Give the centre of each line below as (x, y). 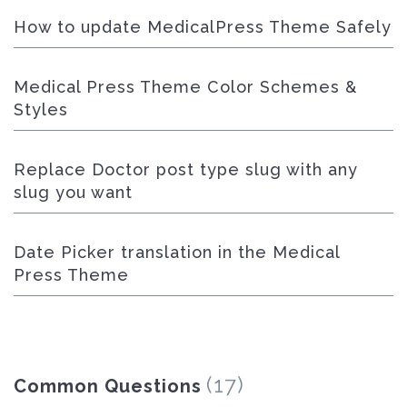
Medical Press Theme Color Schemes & (185, 87)
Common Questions (108, 386)
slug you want (73, 192)
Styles (41, 109)
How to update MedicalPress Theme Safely (203, 27)
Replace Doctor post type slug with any (186, 169)
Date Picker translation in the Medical (177, 252)
